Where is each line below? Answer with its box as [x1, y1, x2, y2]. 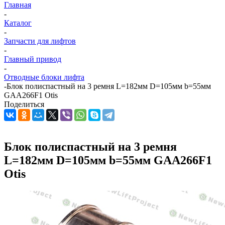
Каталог [4, 19, 32, 27]
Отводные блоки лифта [4, 73, 84, 81]
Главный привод [4, 55, 61, 63]
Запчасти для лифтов [4, 37, 76, 45]
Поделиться [4, 100, 44, 108]
